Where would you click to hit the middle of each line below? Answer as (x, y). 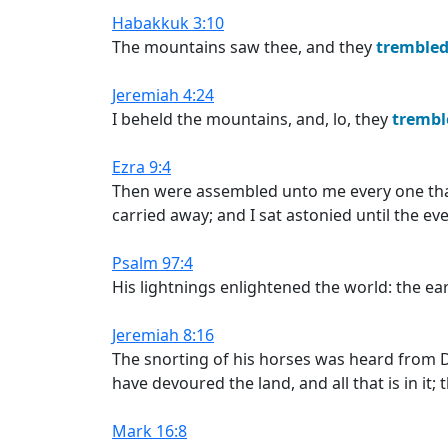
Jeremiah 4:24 (163, 95)
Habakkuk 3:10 (168, 23)
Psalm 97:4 (152, 263)
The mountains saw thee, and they (244, 47)
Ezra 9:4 (141, 167)
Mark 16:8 (149, 431)
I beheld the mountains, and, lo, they (252, 119)
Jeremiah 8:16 (163, 335)
